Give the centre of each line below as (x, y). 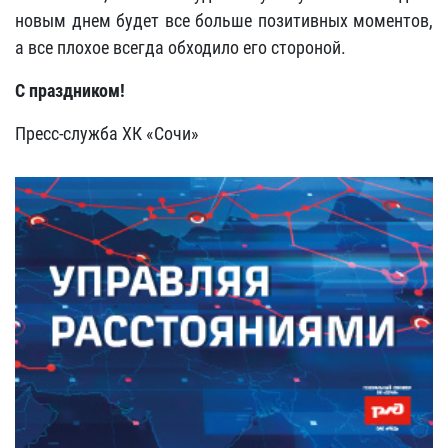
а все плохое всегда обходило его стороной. (180, 47)
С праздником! (70, 90)
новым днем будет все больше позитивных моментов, (224, 20)
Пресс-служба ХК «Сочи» (107, 133)
